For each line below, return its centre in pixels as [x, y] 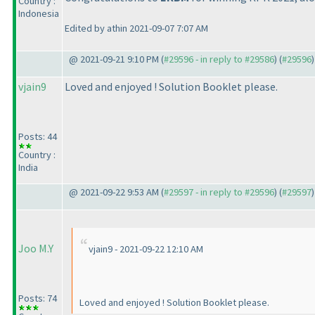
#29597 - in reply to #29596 [219, 192]
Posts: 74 [38, 298]
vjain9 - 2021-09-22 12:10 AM [146, 249]
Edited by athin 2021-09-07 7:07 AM [136, 28]
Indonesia [39, 13]
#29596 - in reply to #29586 [219, 59]
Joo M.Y [36, 248]
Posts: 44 [38, 136]
